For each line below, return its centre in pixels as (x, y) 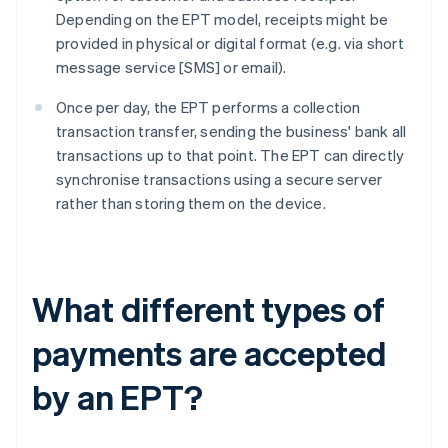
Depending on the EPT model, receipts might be (222, 19)
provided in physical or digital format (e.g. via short (230, 43)
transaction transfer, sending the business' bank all (231, 131)
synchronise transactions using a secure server (219, 179)
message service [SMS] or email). (171, 67)
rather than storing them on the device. (191, 203)
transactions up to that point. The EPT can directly (230, 155)
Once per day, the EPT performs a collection (208, 107)
